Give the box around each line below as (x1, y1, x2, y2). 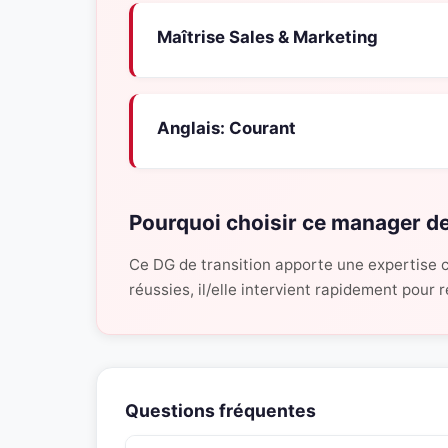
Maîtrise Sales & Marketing (157, 27, 378, 47)
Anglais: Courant (157, 118, 296, 138)
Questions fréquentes (125, 400, 316, 421)
